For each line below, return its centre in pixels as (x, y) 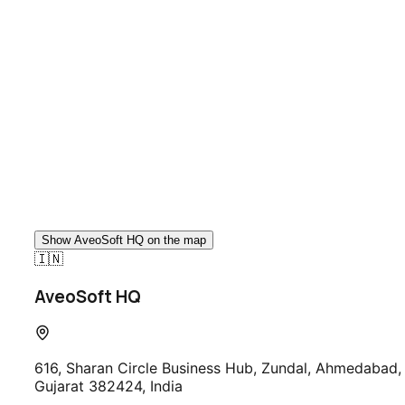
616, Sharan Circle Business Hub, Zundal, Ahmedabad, (218, 368)
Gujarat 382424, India (108, 386)
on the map (175, 240)
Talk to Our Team (93, 155)
